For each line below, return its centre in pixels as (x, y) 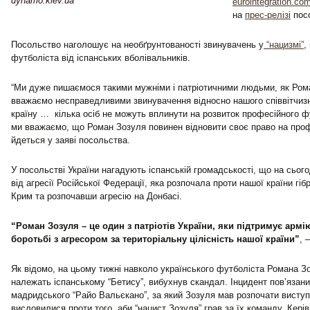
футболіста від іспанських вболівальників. (101, 58)
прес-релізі (268, 15)
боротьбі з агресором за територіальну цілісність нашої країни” (155, 239)
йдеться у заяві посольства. (71, 140)
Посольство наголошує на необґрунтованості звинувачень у (137, 45)
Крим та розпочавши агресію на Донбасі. (97, 196)
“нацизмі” (284, 45)
